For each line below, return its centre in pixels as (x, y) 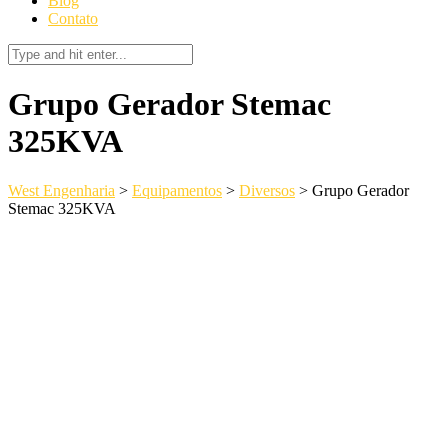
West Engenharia (61, 190)
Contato (73, 18)
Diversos (267, 190)
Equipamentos (177, 190)
